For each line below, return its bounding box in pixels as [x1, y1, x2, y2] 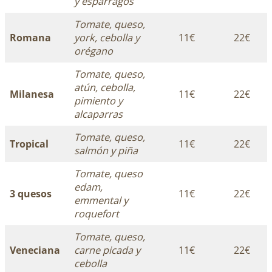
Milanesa [10, 87, 55, 101]
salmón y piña [74, 143, 138, 157]
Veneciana [10, 243, 61, 257]
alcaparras [74, 107, 123, 121]
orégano [74, 44, 114, 58]
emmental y [74, 193, 129, 207]
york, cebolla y [74, 30, 140, 44]
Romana [10, 30, 52, 44]
